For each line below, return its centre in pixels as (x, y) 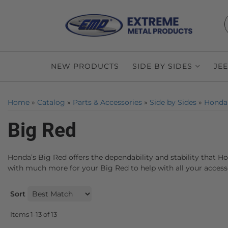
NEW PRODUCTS (85, 66)
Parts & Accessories (107, 102)
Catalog (51, 102)
